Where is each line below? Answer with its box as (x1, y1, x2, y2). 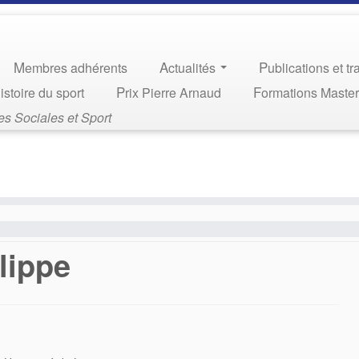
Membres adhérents (25, 58, 128, 77)
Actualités (168, 58, 220, 77)
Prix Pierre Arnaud (125, 83, 222, 102)
